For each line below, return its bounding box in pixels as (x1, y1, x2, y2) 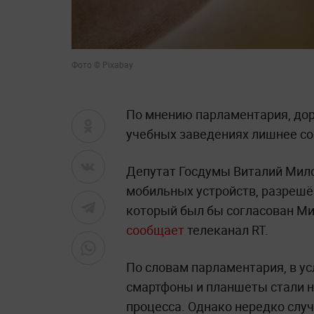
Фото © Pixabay (71, 59, 133, 71)
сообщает (126, 221, 184, 239)
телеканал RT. (184, 221, 268, 239)
